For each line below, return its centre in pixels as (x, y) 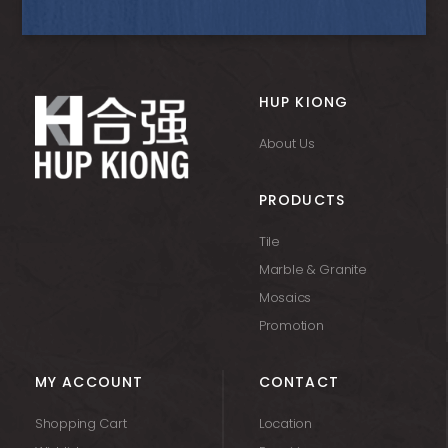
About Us (287, 143)
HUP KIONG (304, 102)
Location (285, 423)
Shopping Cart (81, 423)
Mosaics (285, 297)
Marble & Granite (313, 269)
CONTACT (299, 382)
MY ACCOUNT (89, 382)
